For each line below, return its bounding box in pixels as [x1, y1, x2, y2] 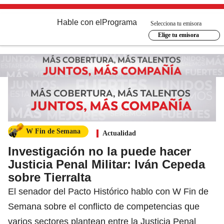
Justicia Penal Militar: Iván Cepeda [8, 157, 205, 171]
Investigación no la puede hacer [8, 144, 191, 158]
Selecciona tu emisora [150, 19, 201, 27]
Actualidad [102, 129, 136, 137]
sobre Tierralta [8, 170, 91, 184]
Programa [102, 18, 137, 26]
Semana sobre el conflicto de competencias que [8, 201, 199, 211]
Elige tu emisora [157, 31, 199, 38]
